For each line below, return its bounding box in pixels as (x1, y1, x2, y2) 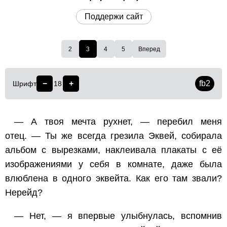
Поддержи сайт (84, 12, 143, 21)
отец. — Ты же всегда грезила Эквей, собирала (5, 131, 222, 141)
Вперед (138, 45, 160, 53)
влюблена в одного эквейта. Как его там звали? (5, 173, 222, 184)
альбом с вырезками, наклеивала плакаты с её (5, 145, 222, 156)
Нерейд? (5, 187, 43, 198)
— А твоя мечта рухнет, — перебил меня (14, 117, 222, 127)
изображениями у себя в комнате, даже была (5, 159, 222, 170)
